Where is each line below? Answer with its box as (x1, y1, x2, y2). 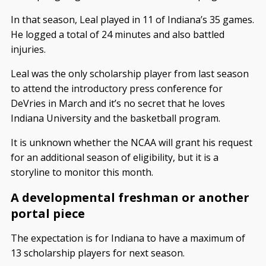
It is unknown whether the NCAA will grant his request (10, 135, 252, 149)
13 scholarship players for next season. (10, 246, 185, 259)
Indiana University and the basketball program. (10, 111, 220, 125)
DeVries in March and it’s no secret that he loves (10, 96, 225, 110)
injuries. (10, 42, 46, 56)
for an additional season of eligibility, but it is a (10, 150, 218, 164)
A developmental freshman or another (10, 189, 249, 205)
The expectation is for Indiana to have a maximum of (10, 231, 245, 245)
